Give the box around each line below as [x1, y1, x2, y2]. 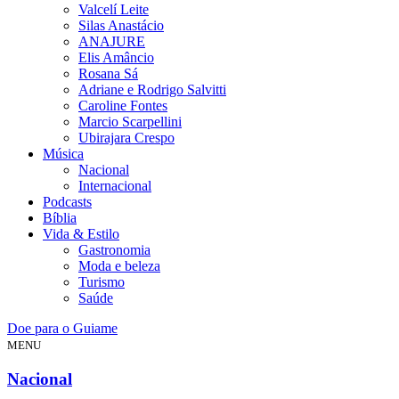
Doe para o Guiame [7, 321, 118, 336]
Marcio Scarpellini [78, 114, 182, 129]
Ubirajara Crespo [78, 130, 175, 145]
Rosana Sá [78, 66, 138, 81]
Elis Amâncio [78, 50, 154, 65]
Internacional [78, 178, 151, 193]
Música [43, 146, 84, 161]
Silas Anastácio [78, 18, 164, 33]
